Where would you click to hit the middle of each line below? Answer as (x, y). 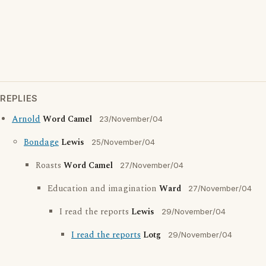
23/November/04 (131, 119)
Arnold (26, 119)
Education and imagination (103, 189)
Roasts (50, 166)
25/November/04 (123, 142)
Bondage (41, 142)
